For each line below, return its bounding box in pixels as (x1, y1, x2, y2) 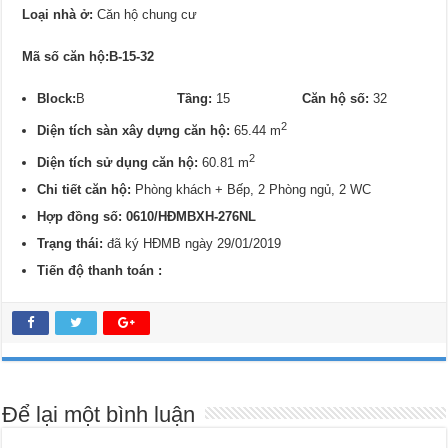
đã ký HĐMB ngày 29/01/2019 (107, 236, 282, 252)
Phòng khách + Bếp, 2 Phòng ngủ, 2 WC (131, 182, 372, 198)
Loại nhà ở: (22, 6, 94, 22)
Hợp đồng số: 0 (37, 209, 134, 225)
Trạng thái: (37, 236, 108, 252)
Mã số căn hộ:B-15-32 (22, 48, 155, 64)
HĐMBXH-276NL (158, 209, 257, 225)
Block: (37, 90, 77, 106)
